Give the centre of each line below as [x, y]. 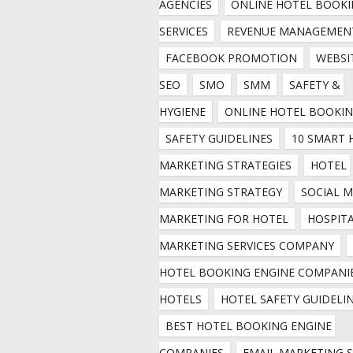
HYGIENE [182, 111]
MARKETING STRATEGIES [225, 165]
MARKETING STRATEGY [221, 192]
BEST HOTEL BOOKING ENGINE [249, 326]
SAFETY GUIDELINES [219, 138]
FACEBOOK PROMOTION [231, 58]
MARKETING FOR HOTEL [224, 219]
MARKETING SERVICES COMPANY [247, 245]
